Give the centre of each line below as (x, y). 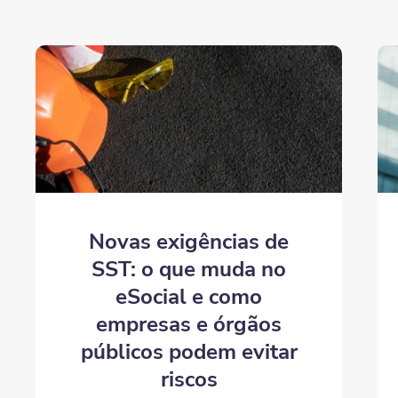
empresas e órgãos (189, 325)
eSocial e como (189, 297)
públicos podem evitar (189, 352)
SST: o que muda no (189, 270)
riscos (189, 380)
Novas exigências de (189, 242)
